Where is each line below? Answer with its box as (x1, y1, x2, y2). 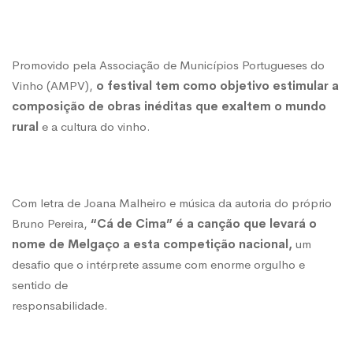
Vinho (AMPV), (12, 78, 96, 94)
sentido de (12, 277, 68, 293)
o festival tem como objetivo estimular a (96, 78, 339, 94)
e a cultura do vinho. (39, 119, 150, 135)
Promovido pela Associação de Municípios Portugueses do (12, 58, 325, 73)
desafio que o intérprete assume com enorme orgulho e (12, 257, 305, 273)
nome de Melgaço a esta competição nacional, (12, 236, 292, 252)
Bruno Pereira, (12, 216, 87, 232)
